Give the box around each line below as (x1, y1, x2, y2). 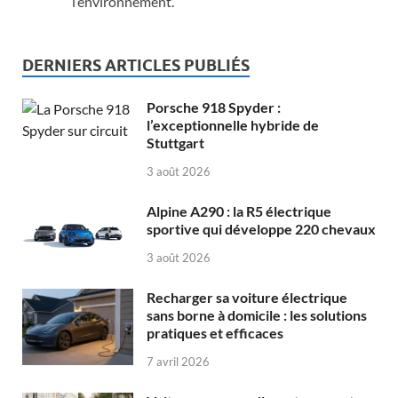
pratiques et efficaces (147, 323, 283, 341)
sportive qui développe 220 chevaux (147, 219, 376, 237)
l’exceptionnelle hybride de (147, 116, 319, 134)
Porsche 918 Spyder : (147, 99, 281, 116)
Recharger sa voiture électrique (147, 288, 347, 306)
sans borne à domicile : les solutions (147, 306, 367, 323)
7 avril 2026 (147, 354, 210, 369)
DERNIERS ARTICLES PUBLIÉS (22, 56, 250, 76)
